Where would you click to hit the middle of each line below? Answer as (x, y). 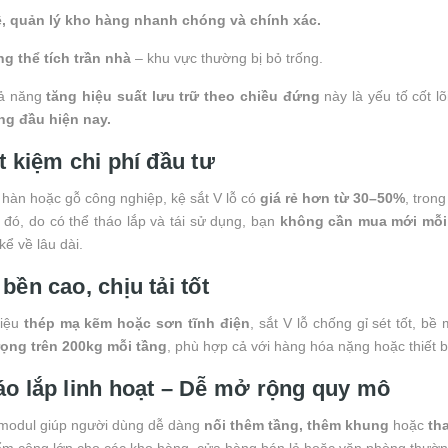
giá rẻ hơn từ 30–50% (332, 197)
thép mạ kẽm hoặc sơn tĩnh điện (137, 322)
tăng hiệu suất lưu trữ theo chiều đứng (183, 95)
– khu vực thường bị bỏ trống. (227, 57)
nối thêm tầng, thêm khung (296, 424)
